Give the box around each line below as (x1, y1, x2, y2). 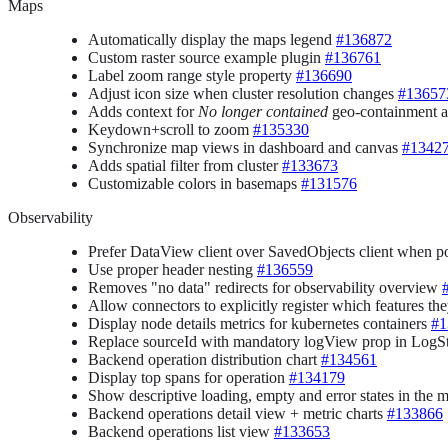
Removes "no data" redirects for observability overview (88, 278, 442, 296)
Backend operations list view (88, 422, 274, 440)
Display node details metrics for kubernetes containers (88, 314, 431, 332)
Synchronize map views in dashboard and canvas (88, 138, 402, 156)
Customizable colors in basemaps (88, 174, 301, 192)
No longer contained (198, 102, 328, 120)
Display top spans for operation (88, 368, 289, 386)
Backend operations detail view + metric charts (88, 404, 387, 422)
